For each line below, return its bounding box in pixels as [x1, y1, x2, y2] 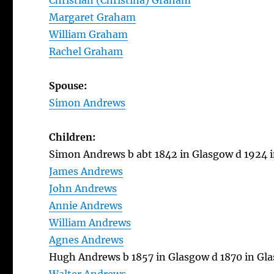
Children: [49, 131, 96, 143]
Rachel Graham [49, 45, 124, 57]
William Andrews [49, 217, 131, 229]
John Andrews [49, 182, 117, 194]
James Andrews [49, 165, 124, 177]
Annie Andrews [49, 199, 123, 212]
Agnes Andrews [49, 234, 124, 246]
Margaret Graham [49, 11, 136, 23]
